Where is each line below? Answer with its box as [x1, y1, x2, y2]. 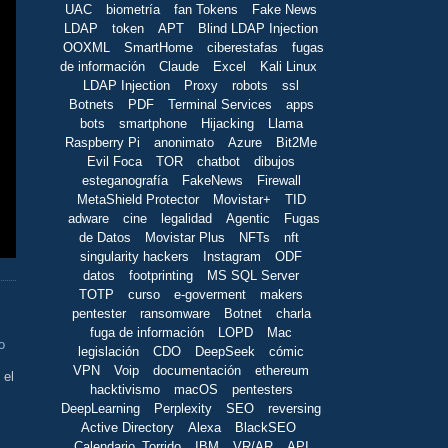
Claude [159, 58, 199, 74]
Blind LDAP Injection [198, 20, 318, 36]
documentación [153, 362, 241, 378]
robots [232, 77, 268, 93]
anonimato [154, 134, 214, 150]
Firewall [256, 172, 301, 188]
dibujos [254, 153, 295, 169]
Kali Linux [260, 58, 317, 74]
